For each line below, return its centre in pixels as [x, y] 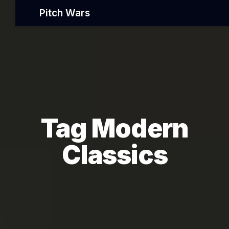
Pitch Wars [65, 13]
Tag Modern [114, 128]
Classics [114, 155]
